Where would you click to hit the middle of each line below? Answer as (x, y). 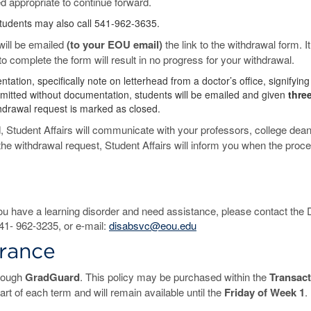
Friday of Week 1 (264, 292)
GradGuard (52, 277)
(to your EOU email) (115, 44)
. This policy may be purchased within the (175, 277)
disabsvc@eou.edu (153, 225)
